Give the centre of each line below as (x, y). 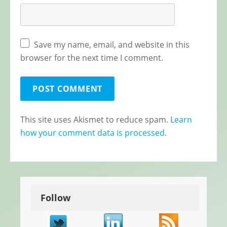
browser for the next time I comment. (92, 58)
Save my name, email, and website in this (112, 45)
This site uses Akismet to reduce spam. (95, 120)
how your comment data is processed (92, 133)
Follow (55, 198)
